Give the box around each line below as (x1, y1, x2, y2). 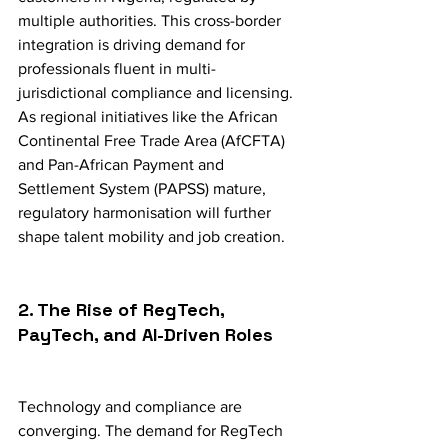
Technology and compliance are (18, 398, 246, 416)
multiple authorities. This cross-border (18, 12, 285, 30)
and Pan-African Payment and (18, 156, 228, 174)
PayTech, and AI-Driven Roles (18, 323, 273, 347)
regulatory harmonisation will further (18, 204, 275, 222)
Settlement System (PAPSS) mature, (18, 180, 270, 198)
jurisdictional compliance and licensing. (18, 84, 297, 102)
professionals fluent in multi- (18, 60, 216, 78)
